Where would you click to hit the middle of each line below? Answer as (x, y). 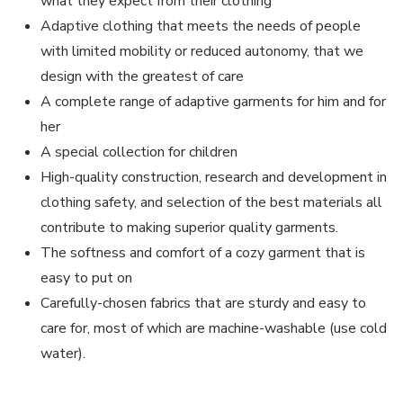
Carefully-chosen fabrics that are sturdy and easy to (203, 303)
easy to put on (86, 278)
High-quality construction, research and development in (214, 177)
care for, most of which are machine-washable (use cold (214, 328)
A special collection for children (139, 152)
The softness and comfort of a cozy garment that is (203, 253)
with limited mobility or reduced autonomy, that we (202, 51)
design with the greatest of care (142, 76)
